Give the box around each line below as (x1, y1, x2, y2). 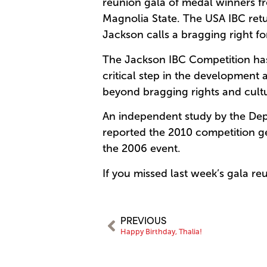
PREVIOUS (120, 213, 166, 228)
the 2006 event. (103, 142, 181, 155)
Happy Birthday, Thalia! (120, 228, 202, 237)
